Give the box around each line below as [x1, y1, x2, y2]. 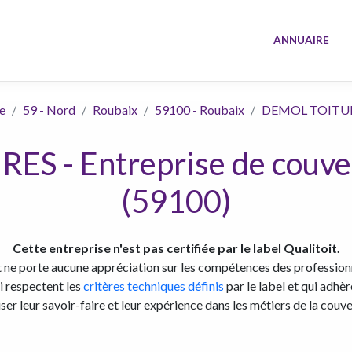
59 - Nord [23, 102, 75, 117]
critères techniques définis [82, 278, 224, 293]
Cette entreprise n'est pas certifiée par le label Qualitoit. [12, 240, 340, 255]
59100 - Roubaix [155, 102, 244, 117]
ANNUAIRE [273, 34, 330, 47]
